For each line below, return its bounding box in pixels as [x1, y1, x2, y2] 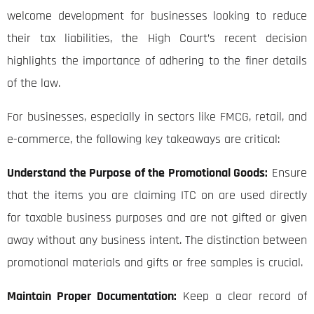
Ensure [268, 165, 308, 182]
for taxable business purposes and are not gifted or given [7, 210, 307, 226]
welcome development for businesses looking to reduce [7, 8, 307, 25]
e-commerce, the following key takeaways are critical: [7, 131, 280, 148]
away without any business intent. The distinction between [7, 232, 307, 249]
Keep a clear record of [177, 288, 307, 305]
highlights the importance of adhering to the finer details [7, 53, 307, 69]
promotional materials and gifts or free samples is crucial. [7, 254, 303, 271]
